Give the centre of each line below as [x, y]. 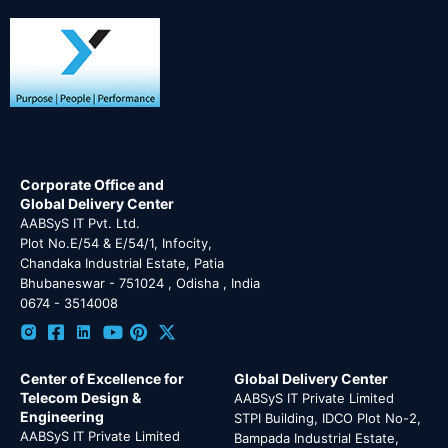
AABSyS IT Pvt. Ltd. [80, 222]
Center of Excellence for [102, 378]
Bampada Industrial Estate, [316, 437]
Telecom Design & [80, 397]
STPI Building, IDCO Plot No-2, [327, 417]
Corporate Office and [92, 184]
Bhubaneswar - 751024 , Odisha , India [140, 282]
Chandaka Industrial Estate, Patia [122, 262]
